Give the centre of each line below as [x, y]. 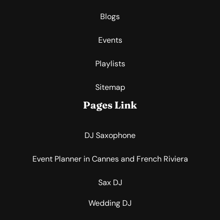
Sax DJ [110, 182]
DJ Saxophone [110, 135]
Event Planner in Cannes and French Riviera [110, 159]
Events [110, 40]
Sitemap [110, 87]
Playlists [110, 63]
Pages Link [110, 105]
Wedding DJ [110, 203]
